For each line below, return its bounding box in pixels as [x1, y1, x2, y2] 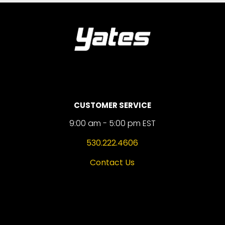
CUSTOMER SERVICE [73, 100, 151, 110]
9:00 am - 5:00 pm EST [69, 118, 156, 129]
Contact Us [90, 157, 135, 168]
